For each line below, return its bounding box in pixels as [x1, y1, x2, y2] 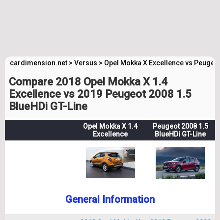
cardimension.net [10, 59, 67, 67]
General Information [65, 193, 155, 205]
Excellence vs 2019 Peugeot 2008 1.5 [9, 88, 192, 100]
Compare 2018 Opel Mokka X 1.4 [9, 76, 167, 88]
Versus [74, 59, 97, 67]
